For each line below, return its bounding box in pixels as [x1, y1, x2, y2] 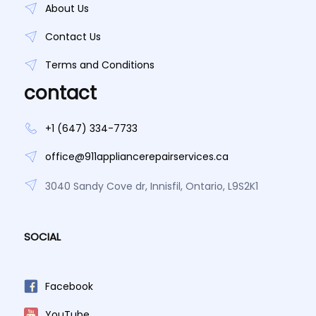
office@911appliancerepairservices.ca [45, 150, 229, 164]
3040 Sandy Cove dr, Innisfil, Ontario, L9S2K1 [45, 179, 258, 194]
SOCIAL [24, 229, 61, 245]
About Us [45, 1, 89, 16]
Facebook [45, 279, 93, 294]
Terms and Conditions [45, 58, 154, 73]
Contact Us [45, 30, 101, 44]
